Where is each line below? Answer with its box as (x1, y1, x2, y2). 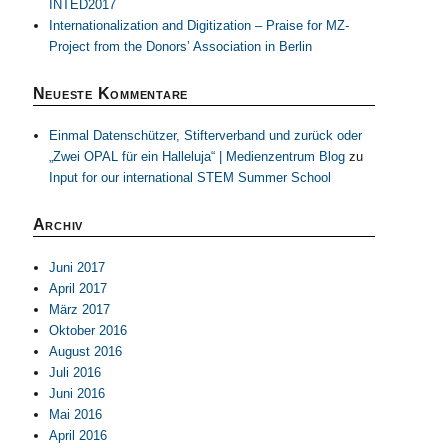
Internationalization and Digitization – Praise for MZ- (48, 18, 349, 34)
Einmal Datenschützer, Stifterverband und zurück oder (48, 128, 362, 144)
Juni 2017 (48, 259, 105, 275)
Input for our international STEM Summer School (48, 170, 331, 186)
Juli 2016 (48, 364, 101, 380)
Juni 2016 (48, 385, 105, 401)
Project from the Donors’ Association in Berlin (48, 39, 312, 55)
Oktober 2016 (48, 322, 127, 338)
